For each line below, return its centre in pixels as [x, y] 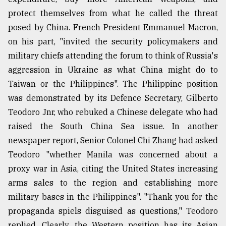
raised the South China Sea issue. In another [113, 126]
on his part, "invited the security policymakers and [113, 42]
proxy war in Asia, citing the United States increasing [113, 169]
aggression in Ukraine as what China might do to [113, 70]
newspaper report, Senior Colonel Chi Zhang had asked [113, 140]
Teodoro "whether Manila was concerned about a [113, 155]
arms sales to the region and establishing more [113, 183]
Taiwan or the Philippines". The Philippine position [113, 84]
